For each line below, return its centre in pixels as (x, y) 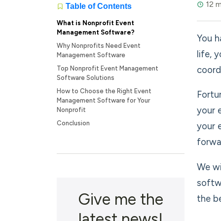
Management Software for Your (103, 100)
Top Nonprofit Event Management (108, 68)
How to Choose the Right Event (104, 91)
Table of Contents (98, 6)
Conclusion (73, 123)
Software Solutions (86, 78)
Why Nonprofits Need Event (99, 46)
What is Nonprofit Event (95, 23)
